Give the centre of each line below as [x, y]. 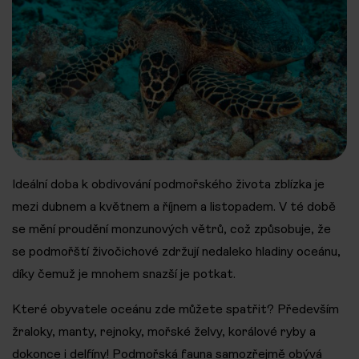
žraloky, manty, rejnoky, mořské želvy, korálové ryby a [164, 332]
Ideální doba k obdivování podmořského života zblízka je [168, 184]
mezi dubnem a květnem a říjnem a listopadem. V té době [174, 207]
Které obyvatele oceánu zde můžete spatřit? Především [175, 309]
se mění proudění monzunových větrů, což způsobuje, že [171, 229]
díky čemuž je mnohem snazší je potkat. [124, 274]
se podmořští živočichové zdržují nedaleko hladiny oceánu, [176, 252]
